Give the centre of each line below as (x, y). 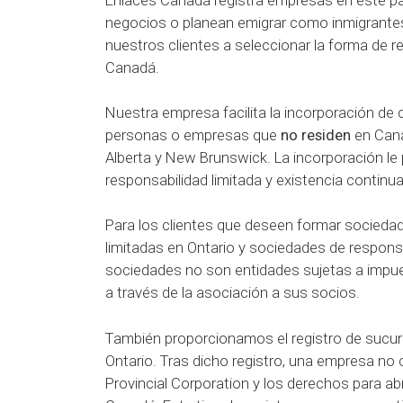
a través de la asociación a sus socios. (233, 293)
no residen (316, 135)
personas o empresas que (193, 135)
